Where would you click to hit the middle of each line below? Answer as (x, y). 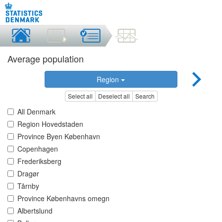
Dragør (28, 174)
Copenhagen (38, 149)
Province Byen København (59, 137)
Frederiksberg (39, 161)
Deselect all (114, 96)
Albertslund (35, 211)
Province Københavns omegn (63, 198)
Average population (46, 58)
